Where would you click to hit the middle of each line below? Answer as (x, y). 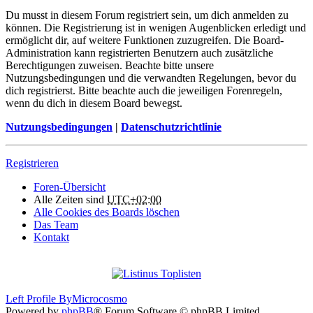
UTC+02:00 (134, 200)
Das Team (56, 225)
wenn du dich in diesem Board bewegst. (94, 103)
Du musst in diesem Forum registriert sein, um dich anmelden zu (147, 15)
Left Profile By (39, 299)
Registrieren (32, 163)
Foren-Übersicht (70, 187)
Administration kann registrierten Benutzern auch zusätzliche (139, 53)
